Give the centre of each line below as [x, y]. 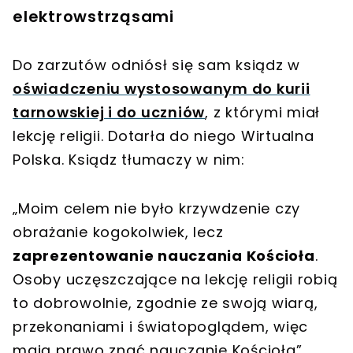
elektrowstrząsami [93, 16]
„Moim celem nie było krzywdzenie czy [156, 208]
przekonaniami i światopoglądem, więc [160, 326]
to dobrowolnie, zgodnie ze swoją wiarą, [165, 303]
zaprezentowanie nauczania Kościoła [164, 255]
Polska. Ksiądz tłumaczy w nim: [129, 159]
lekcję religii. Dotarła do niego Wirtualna [163, 136]
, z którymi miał [262, 112]
